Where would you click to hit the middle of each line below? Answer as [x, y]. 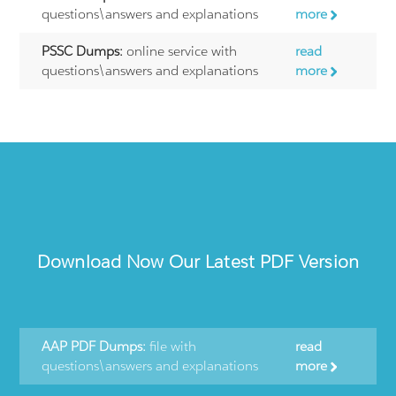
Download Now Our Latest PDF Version [198, 261]
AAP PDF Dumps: [94, 346]
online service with [180, 50]
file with [171, 346]
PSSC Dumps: [83, 50]
